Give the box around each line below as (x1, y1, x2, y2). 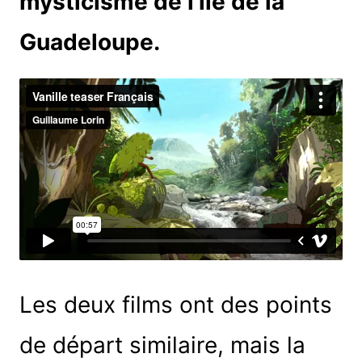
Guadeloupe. (19, 27, 160, 56)
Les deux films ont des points (19, 290, 332, 318)
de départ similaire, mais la (19, 330, 305, 359)
